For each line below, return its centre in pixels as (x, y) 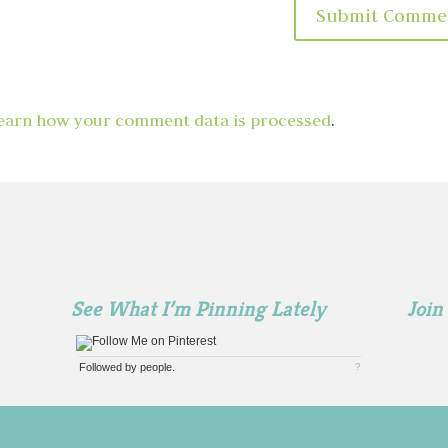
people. (157, 366)
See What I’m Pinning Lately (197, 308)
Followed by (109, 366)
